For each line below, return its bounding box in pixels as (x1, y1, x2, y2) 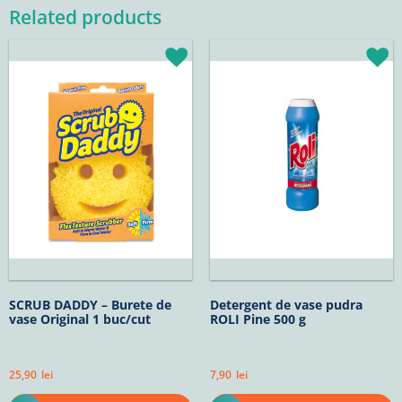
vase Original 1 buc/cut (9, 310, 151, 328)
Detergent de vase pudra (210, 296, 363, 314)
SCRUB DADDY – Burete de (9, 296, 171, 314)
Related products (9, 4, 162, 31)
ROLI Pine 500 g (210, 310, 306, 328)
